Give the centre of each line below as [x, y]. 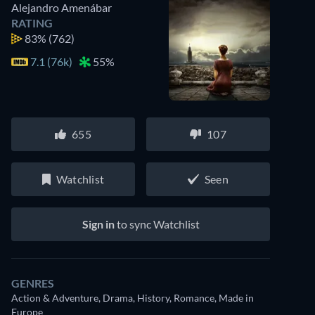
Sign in [98, 224]
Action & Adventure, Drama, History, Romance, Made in [133, 298]
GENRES [33, 283]
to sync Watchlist [157, 224]
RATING [32, 23]
